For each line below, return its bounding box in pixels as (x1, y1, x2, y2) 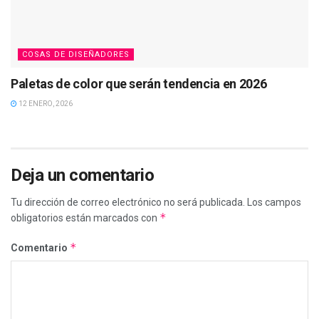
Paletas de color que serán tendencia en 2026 (11, 76, 267, 92)
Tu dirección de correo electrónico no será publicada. (11, 197, 245, 209)
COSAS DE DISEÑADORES (22, 50, 130, 60)
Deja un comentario (11, 165, 155, 186)
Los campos (247, 197, 301, 209)
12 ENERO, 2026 (17, 100, 73, 108)
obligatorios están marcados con (11, 212, 159, 224)
